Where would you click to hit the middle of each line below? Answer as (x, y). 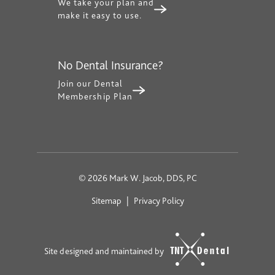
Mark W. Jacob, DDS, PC (152, 178)
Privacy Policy (159, 201)
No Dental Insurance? (110, 65)
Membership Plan (95, 97)
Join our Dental (90, 84)
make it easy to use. (100, 16)
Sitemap (106, 201)
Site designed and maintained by (105, 251)
